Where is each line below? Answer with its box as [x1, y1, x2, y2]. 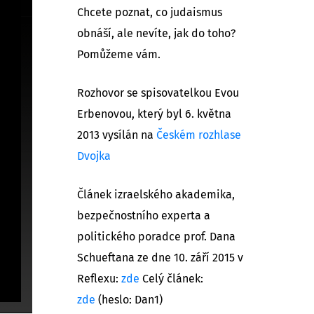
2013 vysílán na [77, 129, 156, 141]
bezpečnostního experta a [77, 210, 210, 221]
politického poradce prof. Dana [77, 231, 235, 243]
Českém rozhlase [156, 129, 241, 141]
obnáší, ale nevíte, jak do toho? [77, 27, 235, 39]
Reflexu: [77, 273, 121, 285]
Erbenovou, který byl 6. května [77, 108, 231, 120]
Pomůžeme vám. [77, 48, 161, 60]
